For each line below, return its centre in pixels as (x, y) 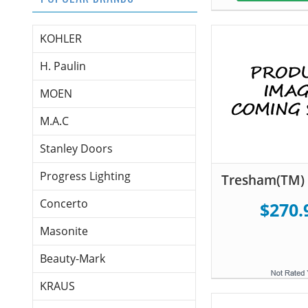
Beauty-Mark (73, 259)
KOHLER (61, 39)
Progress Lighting (85, 176)
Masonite (64, 231)
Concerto (64, 204)
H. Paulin (63, 66)
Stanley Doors (76, 149)
